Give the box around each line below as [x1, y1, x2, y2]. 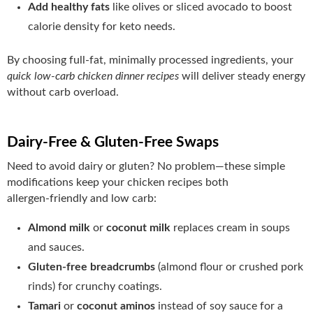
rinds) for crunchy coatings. [28, 280, 162, 292]
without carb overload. [7, 86, 119, 98]
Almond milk [28, 221, 93, 233]
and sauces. [28, 241, 85, 253]
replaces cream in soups [170, 221, 290, 233]
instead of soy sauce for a [155, 300, 283, 312]
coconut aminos [77, 300, 155, 312]
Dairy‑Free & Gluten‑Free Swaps [7, 134, 219, 150]
